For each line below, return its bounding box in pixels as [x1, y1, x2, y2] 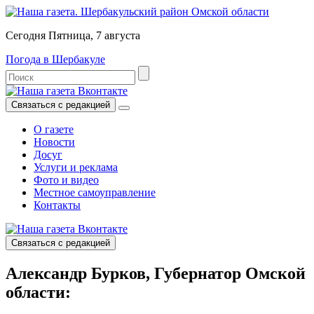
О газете [34, 123, 74, 135]
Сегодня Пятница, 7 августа [6, 29, 140, 41]
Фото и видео [34, 174, 99, 186]
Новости [34, 136, 75, 148]
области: [6, 282, 71, 301]
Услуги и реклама [34, 161, 118, 173]
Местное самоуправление [34, 186, 156, 198]
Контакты [34, 199, 81, 211]
